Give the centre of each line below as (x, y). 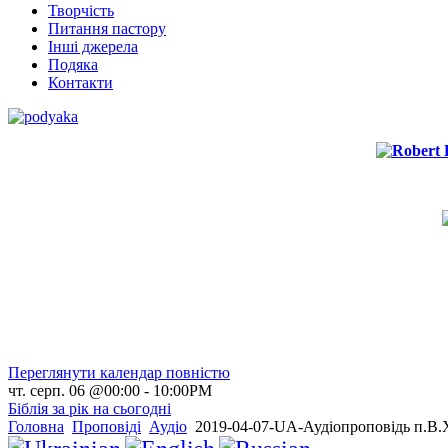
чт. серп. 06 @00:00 (74, 391)
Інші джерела (93, 47)
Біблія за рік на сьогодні (89, 409)
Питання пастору (107, 29)
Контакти (80, 83)
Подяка (73, 65)
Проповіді (106, 427)
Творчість (81, 11)
